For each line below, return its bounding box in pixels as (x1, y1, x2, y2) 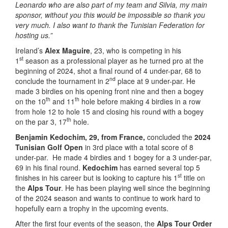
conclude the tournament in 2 (15, 75, 109, 86)
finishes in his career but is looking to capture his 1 (15, 172, 178, 183)
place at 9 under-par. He (116, 75, 195, 86)
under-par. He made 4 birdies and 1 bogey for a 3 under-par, (15, 152, 212, 162)
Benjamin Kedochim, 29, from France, (15, 131, 147, 142)
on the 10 (15, 96, 46, 106)
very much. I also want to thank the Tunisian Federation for (15, 19, 205, 30)
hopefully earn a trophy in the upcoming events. (15, 203, 168, 213)
